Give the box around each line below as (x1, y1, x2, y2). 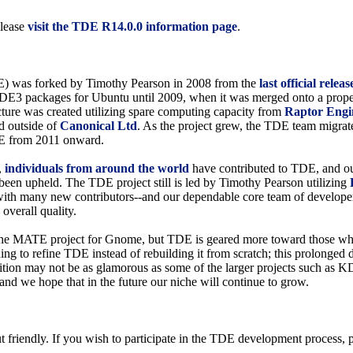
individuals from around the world (5, 162, 190, 176)
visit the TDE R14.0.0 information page (28, 20, 238, 34)
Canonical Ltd (60, 119, 138, 133)
